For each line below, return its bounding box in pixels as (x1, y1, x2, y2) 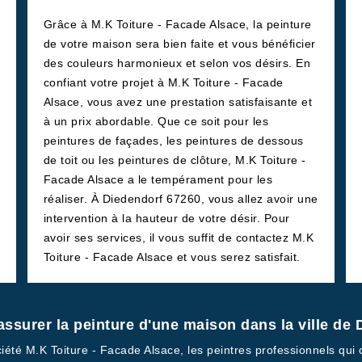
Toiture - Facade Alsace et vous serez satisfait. (43, 250, 301, 263)
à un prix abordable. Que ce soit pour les (43, 115, 269, 128)
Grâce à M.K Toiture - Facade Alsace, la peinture (43, 18, 312, 31)
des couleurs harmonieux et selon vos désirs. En (43, 57, 311, 69)
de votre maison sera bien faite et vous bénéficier (43, 37, 316, 50)
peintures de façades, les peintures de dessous (43, 134, 304, 147)
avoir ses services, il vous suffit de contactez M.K (43, 231, 314, 244)
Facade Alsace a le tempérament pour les (43, 173, 273, 186)
